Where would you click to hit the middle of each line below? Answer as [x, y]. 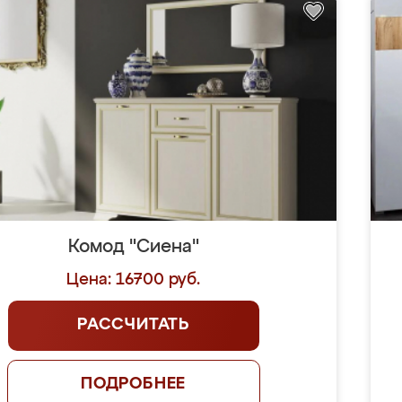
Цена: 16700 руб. [134, 280]
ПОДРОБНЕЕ [133, 384]
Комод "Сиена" [133, 247]
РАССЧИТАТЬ [134, 325]
